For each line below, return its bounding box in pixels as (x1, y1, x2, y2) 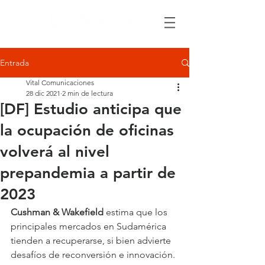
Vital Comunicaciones (26, 78, 94, 87)
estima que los (104, 206, 170, 218)
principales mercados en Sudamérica (11, 221, 169, 232)
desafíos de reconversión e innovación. (11, 249, 175, 260)
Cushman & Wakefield (11, 206, 104, 218)
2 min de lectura (62, 89, 113, 98)
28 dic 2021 (26, 89, 60, 98)
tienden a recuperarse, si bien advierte (11, 235, 173, 246)
